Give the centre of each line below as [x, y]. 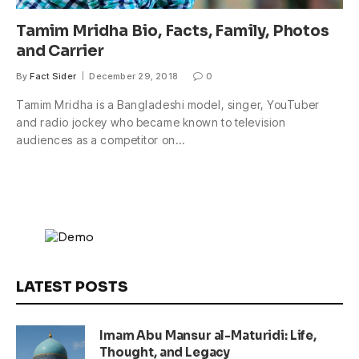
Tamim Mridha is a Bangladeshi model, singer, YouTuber [168, 105]
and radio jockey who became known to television [151, 123]
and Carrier [60, 52]
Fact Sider [53, 77]
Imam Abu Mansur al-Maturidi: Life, [208, 336]
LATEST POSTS [72, 287]
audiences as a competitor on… [101, 140]
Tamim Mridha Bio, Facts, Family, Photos [173, 32]
